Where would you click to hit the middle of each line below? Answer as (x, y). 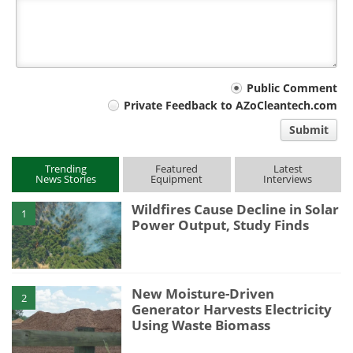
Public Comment (292, 88)
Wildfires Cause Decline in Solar (236, 209)
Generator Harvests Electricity (232, 309)
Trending (65, 168)
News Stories (65, 178)
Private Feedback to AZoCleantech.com (230, 105)
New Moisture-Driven (203, 293)
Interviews (288, 178)
